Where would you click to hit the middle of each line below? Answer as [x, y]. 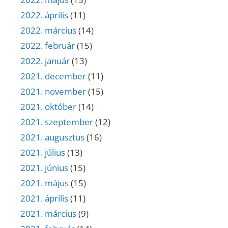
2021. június [44, 167]
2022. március [48, 30]
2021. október [48, 106]
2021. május [45, 183]
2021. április [44, 198]
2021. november [53, 91]
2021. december [53, 76]
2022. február [48, 45]
